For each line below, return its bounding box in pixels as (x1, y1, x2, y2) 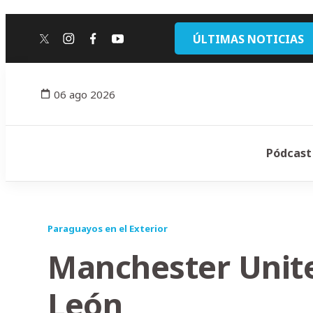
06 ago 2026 (54, 87, 115, 101)
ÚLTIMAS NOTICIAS (193, 31, 304, 47)
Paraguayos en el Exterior (48, 222, 168, 235)
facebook (92, 36, 149, 53)
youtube (116, 36, 167, 53)
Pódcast (266, 145, 312, 161)
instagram (67, 36, 130, 53)
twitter (43, 36, 86, 53)
